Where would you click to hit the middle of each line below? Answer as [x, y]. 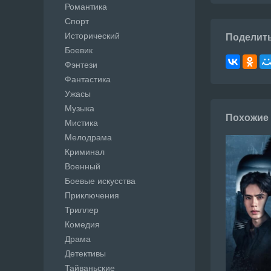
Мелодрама [88, 137]
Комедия [82, 224]
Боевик [79, 50]
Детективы [85, 253]
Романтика [86, 7]
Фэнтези [81, 65]
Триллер [82, 210]
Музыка [80, 108]
